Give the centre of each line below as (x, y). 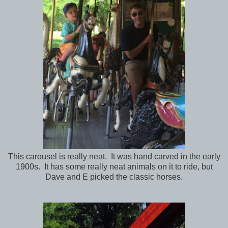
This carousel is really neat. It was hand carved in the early (114, 156)
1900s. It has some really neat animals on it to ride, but (114, 167)
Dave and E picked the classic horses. (114, 177)
